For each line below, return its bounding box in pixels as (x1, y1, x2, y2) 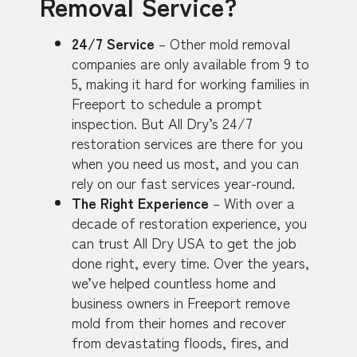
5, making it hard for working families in (72, 73, 309, 94)
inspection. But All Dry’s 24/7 (72, 112, 253, 134)
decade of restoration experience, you (72, 212, 307, 233)
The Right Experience (72, 192, 209, 214)
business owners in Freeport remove (72, 292, 290, 313)
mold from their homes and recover (72, 312, 286, 333)
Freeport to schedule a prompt (72, 92, 262, 114)
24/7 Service (72, 33, 155, 54)
